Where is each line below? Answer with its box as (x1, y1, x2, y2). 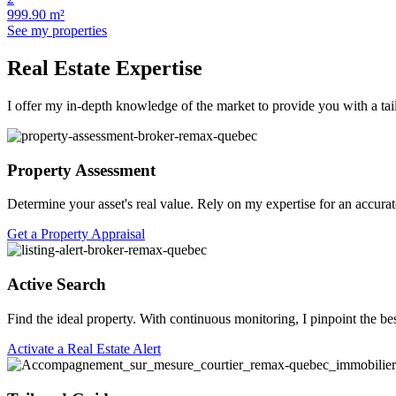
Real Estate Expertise (7, 57, 202, 80)
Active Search (7, 275, 106, 294)
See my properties (7, 23, 107, 39)
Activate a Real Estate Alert (7, 340, 161, 356)
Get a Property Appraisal (7, 226, 145, 242)
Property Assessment (7, 160, 156, 179)
